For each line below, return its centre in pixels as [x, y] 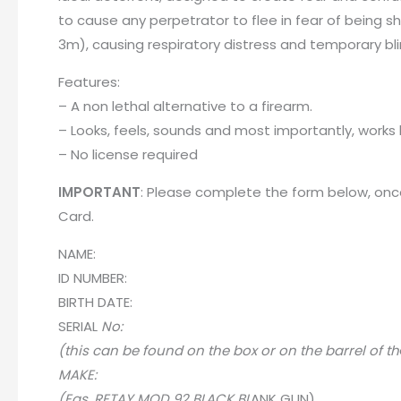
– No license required [128, 154]
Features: [89, 82]
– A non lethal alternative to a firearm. [185, 106]
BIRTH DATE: [95, 302]
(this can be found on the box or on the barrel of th [229, 350]
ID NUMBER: [93, 278]
